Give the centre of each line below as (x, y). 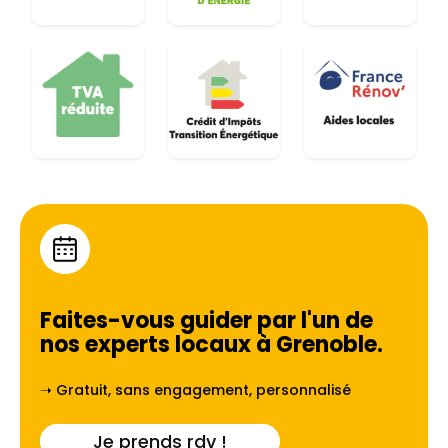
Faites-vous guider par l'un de (206, 321)
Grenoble (326, 345)
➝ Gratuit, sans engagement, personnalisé (195, 390)
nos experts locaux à (158, 345)
